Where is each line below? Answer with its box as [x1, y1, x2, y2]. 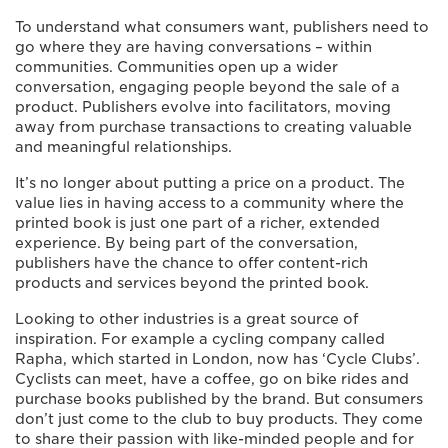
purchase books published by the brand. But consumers [15, 390, 423, 407]
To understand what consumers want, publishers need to [15, 18, 429, 35]
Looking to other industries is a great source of [15, 310, 359, 327]
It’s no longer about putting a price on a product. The [15, 174, 405, 191]
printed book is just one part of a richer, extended [15, 214, 380, 231]
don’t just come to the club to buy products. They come [15, 410, 423, 427]
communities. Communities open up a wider [15, 58, 338, 75]
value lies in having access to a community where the [15, 194, 404, 211]
